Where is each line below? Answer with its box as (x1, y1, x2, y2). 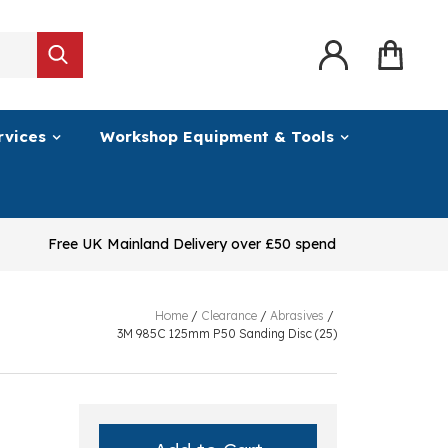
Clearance (201, 307, 258, 323)
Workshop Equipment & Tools (100, 126, 334, 146)
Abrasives (270, 307, 325, 323)
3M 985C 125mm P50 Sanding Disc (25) (117, 325, 338, 341)
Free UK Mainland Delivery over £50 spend (48, 234, 340, 253)
